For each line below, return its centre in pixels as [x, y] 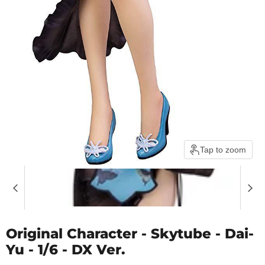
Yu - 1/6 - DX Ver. [66, 249]
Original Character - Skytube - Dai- [130, 233]
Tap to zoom [223, 149]
